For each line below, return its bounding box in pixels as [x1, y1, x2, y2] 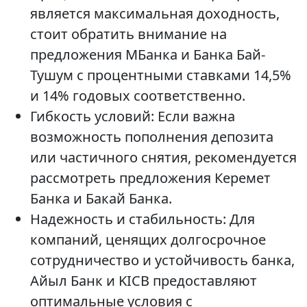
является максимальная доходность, [30, 4, 280, 23]
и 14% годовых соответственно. [30, 86, 245, 105]
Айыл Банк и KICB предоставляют [30, 271, 257, 290]
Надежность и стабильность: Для [30, 210, 255, 228]
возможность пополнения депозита [30, 127, 273, 146]
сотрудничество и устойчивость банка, [30, 251, 295, 269]
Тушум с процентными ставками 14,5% [30, 66, 291, 84]
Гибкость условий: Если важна [30, 107, 235, 125]
